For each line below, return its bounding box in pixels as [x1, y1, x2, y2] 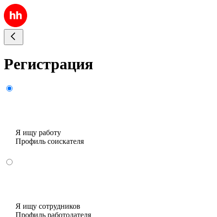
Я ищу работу [15, 128, 61, 137]
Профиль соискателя [15, 137, 84, 145]
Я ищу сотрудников [15, 201, 80, 210]
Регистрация [4, 55, 93, 73]
